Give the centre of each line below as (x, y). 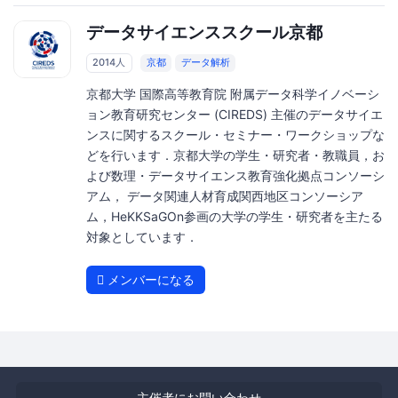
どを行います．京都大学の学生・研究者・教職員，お (235, 155)
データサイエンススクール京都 (204, 32)
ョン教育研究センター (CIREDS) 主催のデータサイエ (234, 114)
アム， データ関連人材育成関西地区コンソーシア (224, 195)
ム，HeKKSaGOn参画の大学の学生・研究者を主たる (234, 216)
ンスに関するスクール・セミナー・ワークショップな (235, 134)
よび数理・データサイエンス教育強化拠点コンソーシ (235, 175)
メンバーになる (149, 279)
